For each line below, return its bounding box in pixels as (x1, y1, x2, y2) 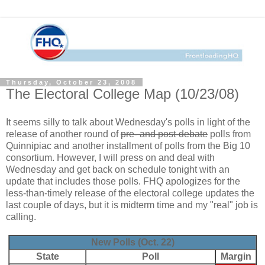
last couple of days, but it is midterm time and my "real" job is (6, 199, 258, 210)
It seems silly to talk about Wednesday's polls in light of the (6, 117, 250, 127)
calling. (6, 211, 36, 222)
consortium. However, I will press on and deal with (6, 152, 215, 163)
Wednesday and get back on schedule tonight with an (6, 164, 230, 174)
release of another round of (6, 128, 121, 139)
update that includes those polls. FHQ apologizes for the (6, 176, 240, 186)
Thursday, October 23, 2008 (6, 78, 137, 86)
